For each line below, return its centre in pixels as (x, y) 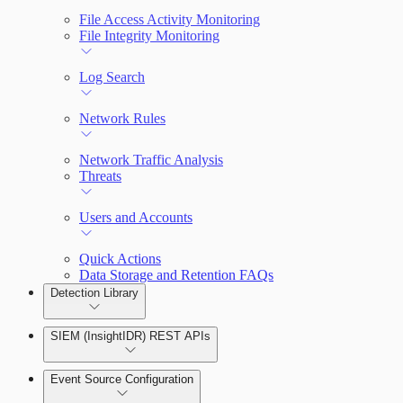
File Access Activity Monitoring (170, 19)
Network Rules (122, 118)
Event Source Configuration (122, 379)
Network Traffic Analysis (151, 160)
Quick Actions (120, 259)
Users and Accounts (136, 217)
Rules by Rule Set (130, 350)
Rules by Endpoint (132, 392)
